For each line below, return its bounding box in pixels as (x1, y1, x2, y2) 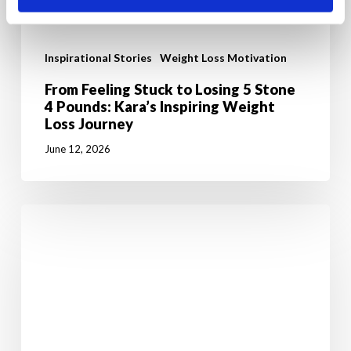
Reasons (20, 247, 65, 262)
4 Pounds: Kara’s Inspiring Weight (44, 98, 275, 115)
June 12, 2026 (44, 142, 110, 155)
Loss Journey (44, 115, 133, 132)
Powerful (20, 226, 70, 241)
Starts (20, 328, 52, 343)
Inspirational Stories (44, 51, 152, 64)
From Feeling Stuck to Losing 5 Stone (44, 81, 295, 98)
